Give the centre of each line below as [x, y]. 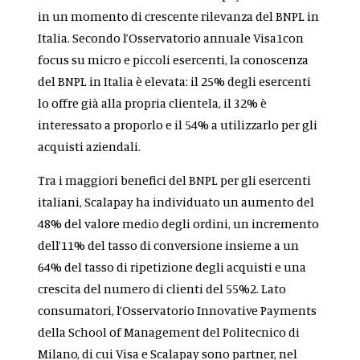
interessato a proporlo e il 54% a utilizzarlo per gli [178, 125]
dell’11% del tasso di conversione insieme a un [169, 245]
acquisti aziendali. [91, 147]
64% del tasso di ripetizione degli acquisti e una [172, 267]
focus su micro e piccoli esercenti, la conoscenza [174, 60]
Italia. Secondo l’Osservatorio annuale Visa [157, 38]
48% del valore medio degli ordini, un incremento [179, 224]
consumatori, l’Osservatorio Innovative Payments [178, 311]
